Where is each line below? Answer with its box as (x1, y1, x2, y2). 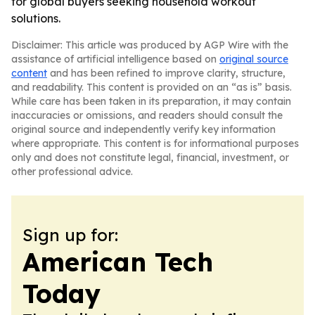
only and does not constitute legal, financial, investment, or (11, 151, 289, 164)
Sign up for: (22, 224, 118, 245)
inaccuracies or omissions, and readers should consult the (11, 109, 283, 122)
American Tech (22, 246, 213, 278)
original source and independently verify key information (11, 123, 276, 136)
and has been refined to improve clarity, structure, (47, 67, 285, 79)
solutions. (11, 11, 60, 25)
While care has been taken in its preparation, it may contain (11, 95, 291, 108)
